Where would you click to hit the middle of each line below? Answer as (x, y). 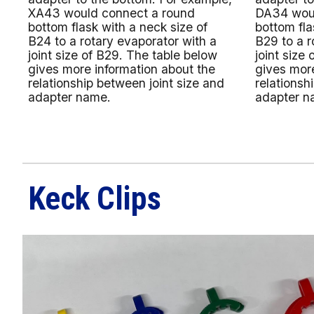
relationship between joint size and (127, 83)
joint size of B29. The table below (123, 55)
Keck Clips (95, 199)
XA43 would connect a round (112, 13)
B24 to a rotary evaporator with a (123, 41)
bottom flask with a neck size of (118, 27)
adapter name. (70, 97)
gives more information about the (122, 69)
